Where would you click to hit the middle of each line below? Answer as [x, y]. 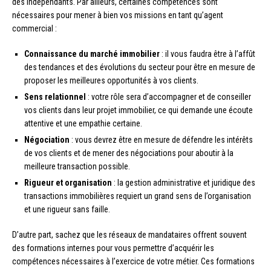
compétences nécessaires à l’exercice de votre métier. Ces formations [133, 261]
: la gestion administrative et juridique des [184, 182]
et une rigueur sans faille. [67, 209]
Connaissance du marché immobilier [92, 54]
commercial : [34, 28]
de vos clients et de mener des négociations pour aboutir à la [129, 153]
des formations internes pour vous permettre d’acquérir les [113, 248]
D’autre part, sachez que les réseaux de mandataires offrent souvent [129, 234]
